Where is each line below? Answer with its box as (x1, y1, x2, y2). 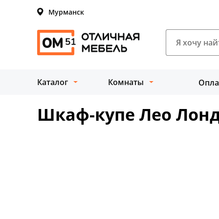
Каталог (37, 77, 68, 88)
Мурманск (48, 7, 84, 17)
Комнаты (108, 77, 144, 88)
